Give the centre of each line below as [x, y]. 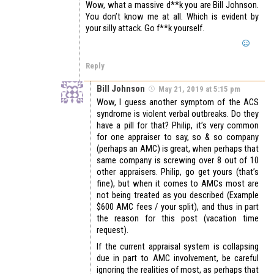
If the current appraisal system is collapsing [178, 247]
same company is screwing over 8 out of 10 [178, 161]
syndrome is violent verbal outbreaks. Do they [178, 114]
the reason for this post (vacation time [178, 219]
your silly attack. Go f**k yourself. [145, 28]
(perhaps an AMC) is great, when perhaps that [178, 149]
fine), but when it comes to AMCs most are [178, 184]
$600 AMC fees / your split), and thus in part [178, 207]
